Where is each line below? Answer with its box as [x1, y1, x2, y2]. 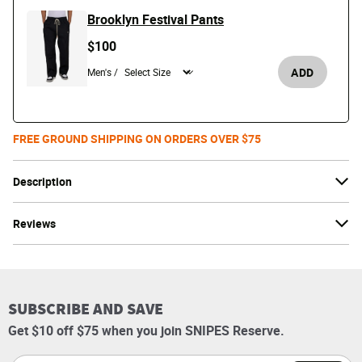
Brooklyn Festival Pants [87, 11, 224, 29]
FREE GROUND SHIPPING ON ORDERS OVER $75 [13, 131, 261, 147]
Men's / [87, 65, 118, 79]
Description [13, 174, 72, 190]
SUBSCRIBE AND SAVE [8, 298, 163, 320]
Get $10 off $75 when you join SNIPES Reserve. [8, 322, 284, 340]
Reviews [13, 216, 56, 232]
